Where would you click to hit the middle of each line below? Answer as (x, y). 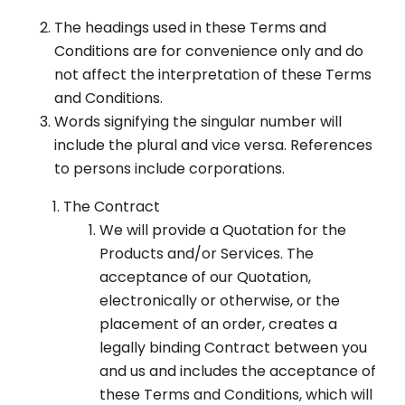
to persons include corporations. (170, 169)
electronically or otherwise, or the (220, 301)
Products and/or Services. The (207, 254)
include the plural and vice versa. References (213, 146)
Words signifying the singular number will (198, 122)
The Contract (112, 207)
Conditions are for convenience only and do (209, 52)
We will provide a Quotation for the (223, 231)
